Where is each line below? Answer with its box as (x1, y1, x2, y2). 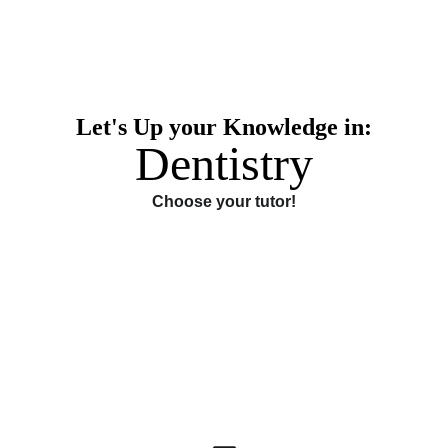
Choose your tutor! (151, 193, 296, 210)
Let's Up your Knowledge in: (75, 114, 372, 140)
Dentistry (134, 137, 313, 190)
